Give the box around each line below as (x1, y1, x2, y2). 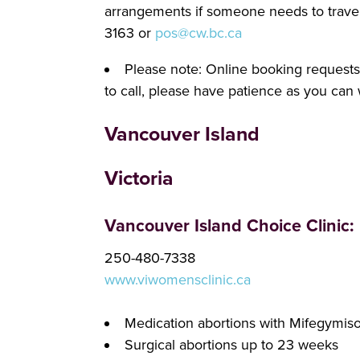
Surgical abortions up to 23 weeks (125, 336, 338, 354)
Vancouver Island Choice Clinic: (104, 215, 354, 236)
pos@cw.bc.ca (155, 24, 242, 43)
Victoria (104, 166, 174, 191)
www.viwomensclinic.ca (104, 271, 251, 289)
